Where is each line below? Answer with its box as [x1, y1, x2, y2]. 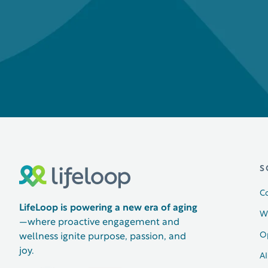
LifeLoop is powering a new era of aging [19, 203, 197, 212]
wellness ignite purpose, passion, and [19, 232, 186, 241]
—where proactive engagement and [19, 218, 179, 227]
